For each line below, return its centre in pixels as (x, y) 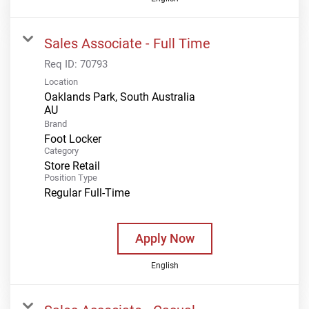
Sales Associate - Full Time (127, 43)
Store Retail (72, 166)
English (165, 265)
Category (61, 150)
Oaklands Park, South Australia (120, 97)
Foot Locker (73, 139)
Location (61, 81)
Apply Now (165, 238)
